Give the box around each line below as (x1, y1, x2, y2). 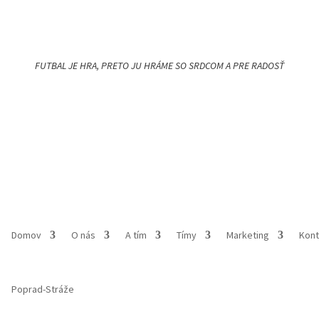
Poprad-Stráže (11, 282, 75, 296)
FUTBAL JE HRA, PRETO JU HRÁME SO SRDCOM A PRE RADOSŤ (34, 58, 284, 72)
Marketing (226, 228, 270, 241)
